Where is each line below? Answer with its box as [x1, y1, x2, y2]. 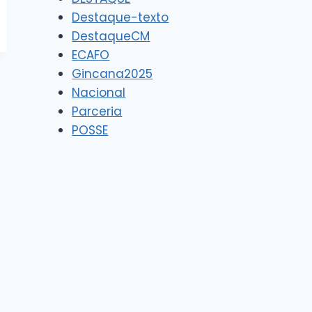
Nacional [72, 84, 126, 102]
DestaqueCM [72, 28, 150, 45]
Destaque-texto [72, 9, 169, 26]
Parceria [72, 103, 123, 120]
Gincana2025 [72, 65, 153, 83]
